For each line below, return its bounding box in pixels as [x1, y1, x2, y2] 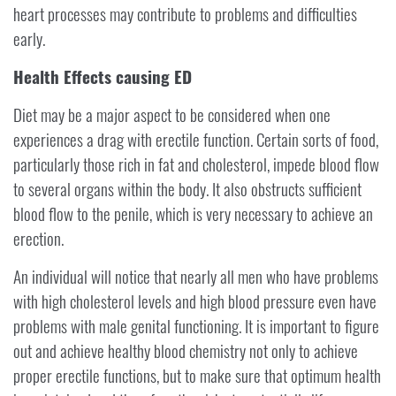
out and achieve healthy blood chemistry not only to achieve [13, 339, 358, 363]
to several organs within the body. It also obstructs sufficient [13, 177, 362, 202]
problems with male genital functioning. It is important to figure [13, 314, 379, 339]
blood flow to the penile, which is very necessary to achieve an [13, 202, 373, 226]
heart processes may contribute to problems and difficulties [13, 2, 357, 27]
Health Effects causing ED [13, 65, 192, 89]
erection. [13, 226, 64, 251]
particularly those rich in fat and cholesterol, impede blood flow [13, 152, 379, 177]
